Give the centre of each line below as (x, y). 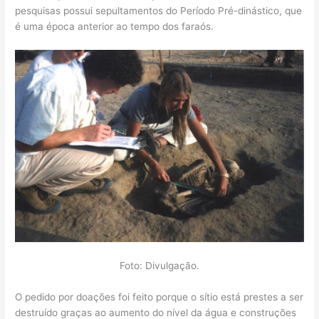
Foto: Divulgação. (159, 266)
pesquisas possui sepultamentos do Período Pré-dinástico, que (159, 11)
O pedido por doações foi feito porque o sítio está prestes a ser (159, 297)
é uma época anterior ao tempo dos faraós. (115, 27)
